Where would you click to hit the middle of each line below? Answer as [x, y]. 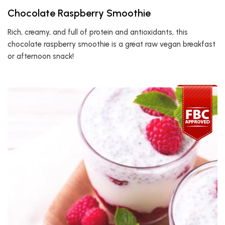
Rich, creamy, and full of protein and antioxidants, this [98, 32]
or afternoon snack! [41, 56]
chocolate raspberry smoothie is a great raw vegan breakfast [111, 44]
